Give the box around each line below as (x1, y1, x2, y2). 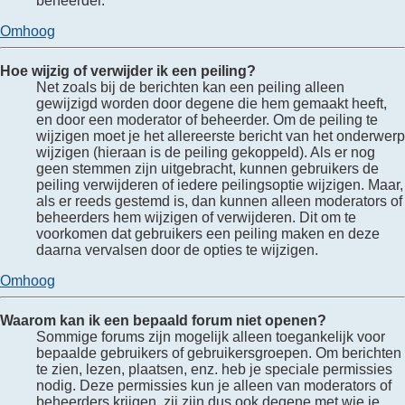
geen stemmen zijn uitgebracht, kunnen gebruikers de (36, 160, 379, 176)
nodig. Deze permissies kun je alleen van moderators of (36, 377, 391, 393)
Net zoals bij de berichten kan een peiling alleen (36, 79, 344, 95)
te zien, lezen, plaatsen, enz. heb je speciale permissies (36, 361, 392, 377)
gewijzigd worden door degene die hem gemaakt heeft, (36, 95, 387, 111)
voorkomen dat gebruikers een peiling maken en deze (36, 225, 380, 241)
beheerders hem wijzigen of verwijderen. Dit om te (36, 209, 356, 225)
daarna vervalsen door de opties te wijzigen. (36, 241, 318, 258)
